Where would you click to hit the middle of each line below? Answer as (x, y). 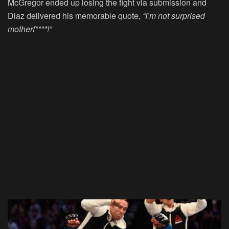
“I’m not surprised (174, 16)
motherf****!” (30, 29)
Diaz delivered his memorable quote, (75, 16)
